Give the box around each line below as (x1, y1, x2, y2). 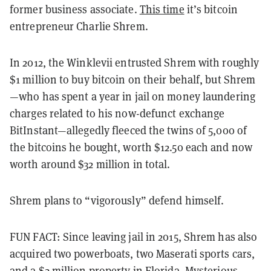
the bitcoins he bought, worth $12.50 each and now (10, 140, 252, 154)
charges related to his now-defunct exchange (10, 106, 225, 120)
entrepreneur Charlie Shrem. (10, 19, 148, 33)
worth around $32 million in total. (10, 157, 171, 171)
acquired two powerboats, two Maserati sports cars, (10, 246, 255, 261)
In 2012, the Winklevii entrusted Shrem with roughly (10, 55, 260, 70)
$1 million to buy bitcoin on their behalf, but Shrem (10, 72, 256, 87)
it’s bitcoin (184, 2, 238, 16)
